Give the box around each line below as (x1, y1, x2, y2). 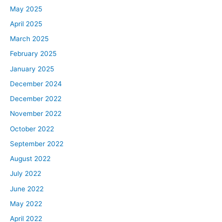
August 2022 (10, 155, 51, 163)
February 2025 (10, 50, 56, 58)
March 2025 (10, 35, 49, 43)
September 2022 (10, 139, 63, 148)
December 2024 (10, 79, 62, 88)
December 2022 (10, 95, 61, 103)
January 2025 (10, 64, 54, 73)
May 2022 (10, 199, 42, 208)
